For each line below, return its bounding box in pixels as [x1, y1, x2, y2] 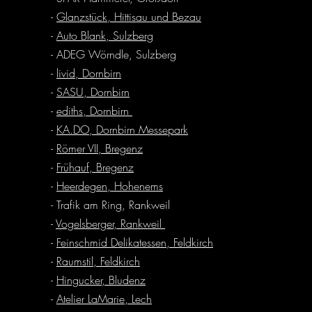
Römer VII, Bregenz [56, 141, 143, 157]
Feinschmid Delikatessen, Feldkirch [56, 235, 213, 251]
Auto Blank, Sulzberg [56, 28, 153, 44]
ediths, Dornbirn [56, 103, 132, 119]
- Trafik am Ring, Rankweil [51, 197, 170, 213]
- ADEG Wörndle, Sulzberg [51, 47, 176, 63]
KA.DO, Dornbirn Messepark [56, 122, 188, 138]
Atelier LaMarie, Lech [56, 291, 152, 307]
